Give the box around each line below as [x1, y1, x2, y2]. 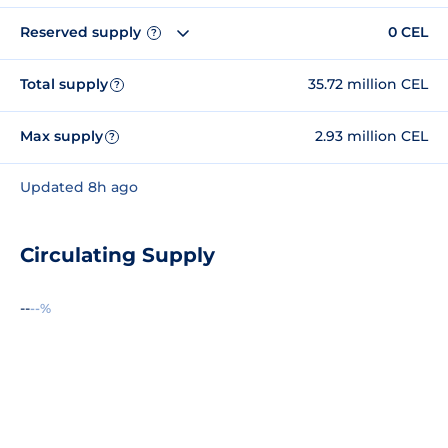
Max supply [20, 127, 103, 146]
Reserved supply [20, 23, 145, 42]
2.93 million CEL [315, 127, 428, 146]
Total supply [20, 75, 108, 94]
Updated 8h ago [20, 177, 138, 196]
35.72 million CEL [308, 75, 428, 94]
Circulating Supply [20, 242, 215, 267]
